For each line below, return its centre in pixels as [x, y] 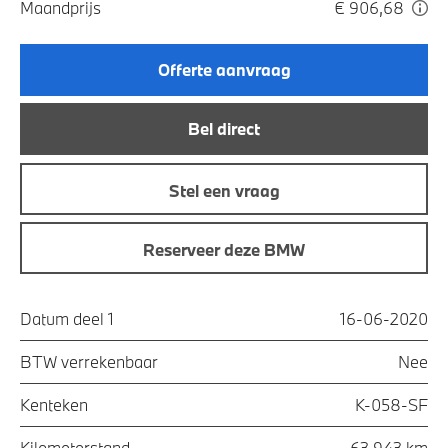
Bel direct [224, 129]
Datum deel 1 [67, 318]
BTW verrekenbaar [89, 361]
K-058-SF [391, 404]
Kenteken [54, 404]
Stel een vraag [224, 190]
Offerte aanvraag [224, 69]
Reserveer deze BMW [224, 250]
